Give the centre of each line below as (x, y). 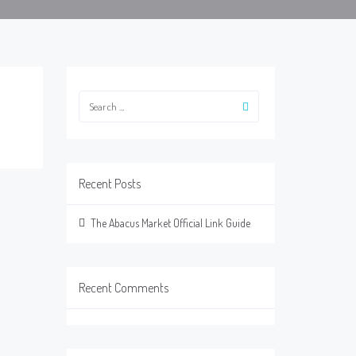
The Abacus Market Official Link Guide (170, 223)
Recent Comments (123, 288)
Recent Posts (109, 184)
